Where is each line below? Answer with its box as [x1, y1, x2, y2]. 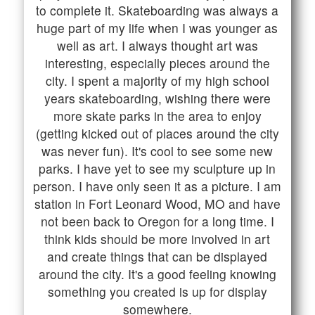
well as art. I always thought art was [56, 36, 258, 54]
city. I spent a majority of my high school [45, 71, 269, 89]
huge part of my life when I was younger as [37, 18, 278, 37]
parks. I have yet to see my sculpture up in [39, 159, 276, 177]
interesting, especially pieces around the [44, 53, 270, 72]
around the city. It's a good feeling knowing [38, 264, 276, 283]
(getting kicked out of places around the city [35, 124, 279, 142]
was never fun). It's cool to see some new [41, 141, 274, 160]
